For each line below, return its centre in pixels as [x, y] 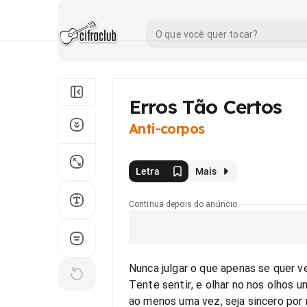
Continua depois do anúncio [183, 204]
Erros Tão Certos [206, 107]
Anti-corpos [167, 128]
